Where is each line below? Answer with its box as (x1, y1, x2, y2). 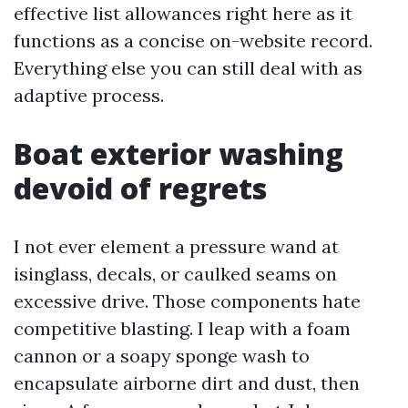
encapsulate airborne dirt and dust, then (14, 372, 360, 394)
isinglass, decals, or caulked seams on (14, 262, 337, 285)
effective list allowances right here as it (14, 2, 352, 25)
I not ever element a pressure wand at (14, 235, 339, 258)
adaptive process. (14, 84, 164, 107)
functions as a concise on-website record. (14, 29, 372, 52)
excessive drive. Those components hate (14, 290, 361, 312)
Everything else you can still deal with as (14, 56, 362, 79)
